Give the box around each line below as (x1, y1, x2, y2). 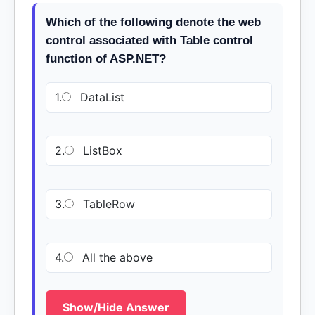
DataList (77, 90, 124, 104)
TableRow (79, 197, 135, 211)
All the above (79, 250, 153, 264)
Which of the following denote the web (46, 15, 261, 29)
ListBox (79, 143, 122, 157)
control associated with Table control (46, 34, 253, 47)
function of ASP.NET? (46, 52, 166, 65)
